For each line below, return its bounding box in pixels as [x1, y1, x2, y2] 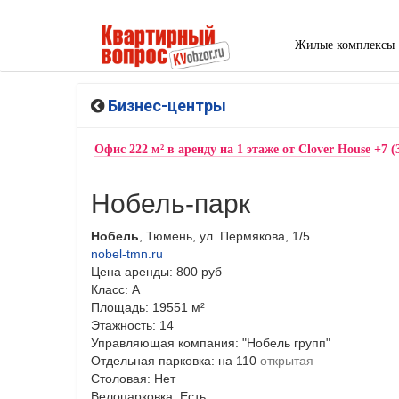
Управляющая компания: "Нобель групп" [91, 335, 330, 350]
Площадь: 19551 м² [91, 299, 205, 314]
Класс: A [91, 281, 140, 297]
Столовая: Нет [91, 370, 175, 386]
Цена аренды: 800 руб [91, 264, 222, 279]
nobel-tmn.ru [91, 246, 163, 261]
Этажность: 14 [91, 317, 174, 332]
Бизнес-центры [108, 95, 226, 115]
